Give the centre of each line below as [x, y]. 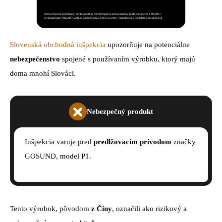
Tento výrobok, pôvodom [51, 209]
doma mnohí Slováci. [43, 74]
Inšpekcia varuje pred [59, 142]
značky [184, 142]
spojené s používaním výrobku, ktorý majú [128, 59]
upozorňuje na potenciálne [148, 45]
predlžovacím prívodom [133, 142]
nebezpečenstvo [35, 59]
